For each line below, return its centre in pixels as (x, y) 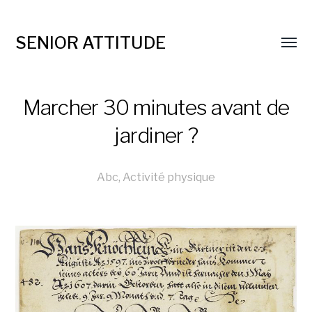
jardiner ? (156, 135)
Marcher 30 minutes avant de (156, 107)
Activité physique (169, 177)
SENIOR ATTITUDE (91, 43)
